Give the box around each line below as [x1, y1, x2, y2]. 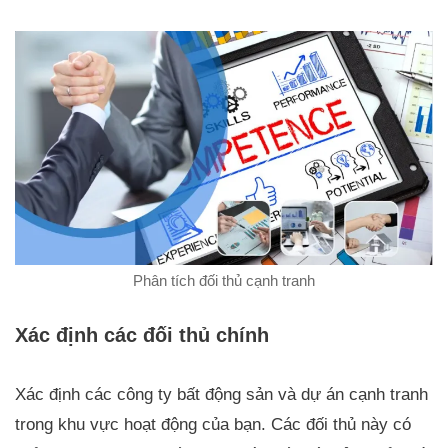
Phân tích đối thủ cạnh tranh [133, 271, 315, 289]
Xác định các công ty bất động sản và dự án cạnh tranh [15, 384, 428, 404]
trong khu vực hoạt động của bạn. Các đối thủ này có [15, 414, 411, 434]
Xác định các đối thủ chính [15, 323, 269, 346]
